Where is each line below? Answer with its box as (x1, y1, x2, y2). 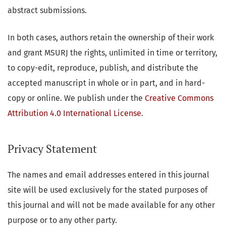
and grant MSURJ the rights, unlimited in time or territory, (8, 47, 217, 58)
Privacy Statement (8, 141, 99, 156)
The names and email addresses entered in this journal (8, 169, 209, 180)
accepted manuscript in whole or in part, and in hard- (8, 78, 205, 88)
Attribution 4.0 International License (8, 108, 141, 118)
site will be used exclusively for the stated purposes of (8, 185, 207, 195)
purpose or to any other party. (8, 215, 117, 225)
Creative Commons (145, 93, 213, 103)
